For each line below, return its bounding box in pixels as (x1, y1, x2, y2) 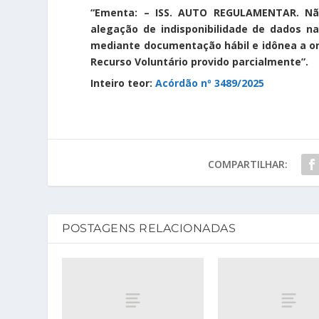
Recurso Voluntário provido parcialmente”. (90, 55, 309, 69)
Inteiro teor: (90, 76, 156, 90)
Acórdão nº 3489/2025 (155, 76, 265, 90)
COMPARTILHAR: (207, 157, 288, 172)
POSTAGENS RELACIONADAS (62, 221, 236, 236)
